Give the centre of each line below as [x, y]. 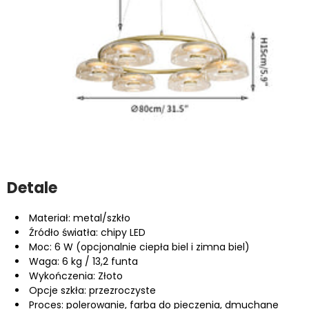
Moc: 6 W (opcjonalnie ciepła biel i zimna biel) [139, 247]
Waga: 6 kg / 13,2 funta [83, 261]
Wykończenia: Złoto [76, 276]
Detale [32, 188]
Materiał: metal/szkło [80, 218]
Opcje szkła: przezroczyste [92, 290]
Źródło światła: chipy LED [87, 232]
